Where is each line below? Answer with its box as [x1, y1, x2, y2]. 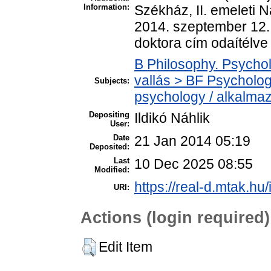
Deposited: [90, 142, 129, 152]
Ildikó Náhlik [134, 110, 210, 126]
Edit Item [99, 238, 152, 255]
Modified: [94, 165, 129, 175]
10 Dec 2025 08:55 [134, 156, 253, 172]
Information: [83, 2, 129, 12]
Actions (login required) [80, 207, 270, 227]
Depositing [89, 110, 129, 120]
